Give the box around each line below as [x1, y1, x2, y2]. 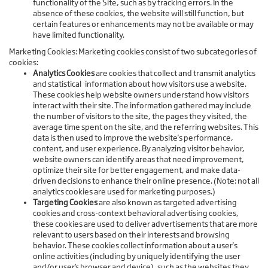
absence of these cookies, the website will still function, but [33, 8, 244, 19]
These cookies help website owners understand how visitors [33, 90, 249, 100]
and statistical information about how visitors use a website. [33, 79, 246, 89]
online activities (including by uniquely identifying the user [33, 251, 240, 261]
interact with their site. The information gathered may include [33, 100, 251, 111]
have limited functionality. [33, 30, 124, 40]
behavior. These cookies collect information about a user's [33, 240, 237, 251]
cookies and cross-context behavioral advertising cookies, [33, 208, 239, 218]
